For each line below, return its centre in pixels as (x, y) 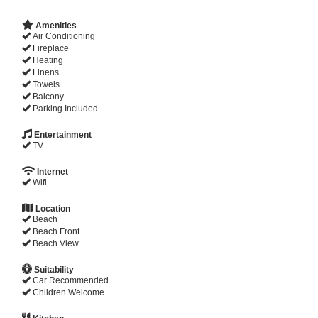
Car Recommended (70, 280)
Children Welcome (67, 292)
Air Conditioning (63, 36)
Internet (51, 171)
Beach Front (55, 231)
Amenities (55, 25)
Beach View (55, 243)
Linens (45, 72)
